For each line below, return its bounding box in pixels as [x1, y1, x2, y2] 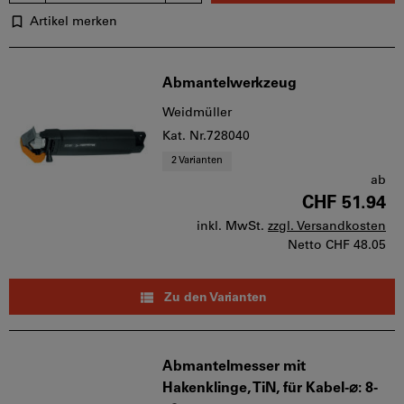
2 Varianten [171, 155, 223, 166]
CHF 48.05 [326, 238, 386, 252]
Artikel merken [30, 14, 117, 29]
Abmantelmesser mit [162, 359, 306, 374]
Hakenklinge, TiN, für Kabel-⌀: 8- [162, 381, 378, 396]
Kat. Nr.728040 [162, 129, 250, 143]
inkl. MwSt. [197, 219, 264, 234]
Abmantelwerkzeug [162, 76, 297, 91]
